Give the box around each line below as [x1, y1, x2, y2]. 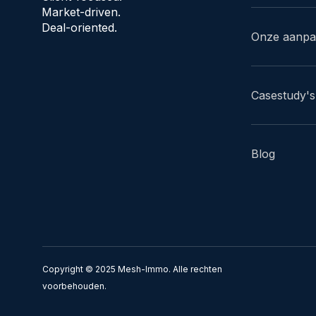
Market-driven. [42, 4, 121, 19]
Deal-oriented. [42, 20, 118, 35]
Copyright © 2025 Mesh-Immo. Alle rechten [42, 264, 222, 275]
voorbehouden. [42, 281, 107, 292]
